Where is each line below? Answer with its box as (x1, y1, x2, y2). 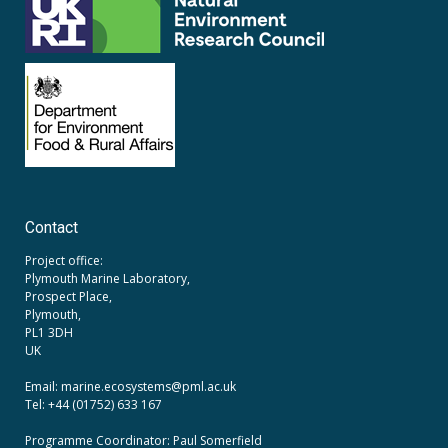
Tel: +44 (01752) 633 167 (25, 396, 162, 414)
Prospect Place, (25, 288, 112, 306)
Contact (25, 219, 78, 238)
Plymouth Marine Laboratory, (25, 270, 190, 288)
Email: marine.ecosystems (25, 378, 171, 396)
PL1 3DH (25, 324, 73, 342)
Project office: (25, 252, 103, 270)
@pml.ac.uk (171, 378, 236, 396)
